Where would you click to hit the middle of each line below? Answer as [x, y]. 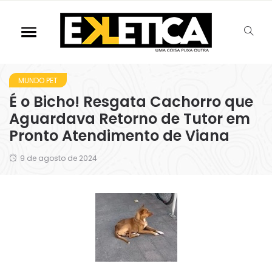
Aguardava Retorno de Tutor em [130, 119]
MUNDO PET [38, 80]
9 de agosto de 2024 [59, 158]
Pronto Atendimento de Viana [119, 136]
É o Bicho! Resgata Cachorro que [131, 102]
